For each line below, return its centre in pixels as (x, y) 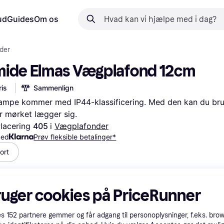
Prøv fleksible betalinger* (75, 137)
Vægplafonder (81, 126)
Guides (20, 19)
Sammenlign (53, 88)
